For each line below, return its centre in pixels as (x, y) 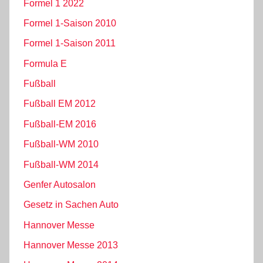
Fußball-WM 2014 (61, 164)
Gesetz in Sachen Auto (71, 205)
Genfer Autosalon (60, 184)
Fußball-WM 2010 (61, 144)
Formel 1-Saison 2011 (70, 43)
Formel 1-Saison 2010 (70, 23)
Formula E (45, 63)
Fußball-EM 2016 (60, 124)
